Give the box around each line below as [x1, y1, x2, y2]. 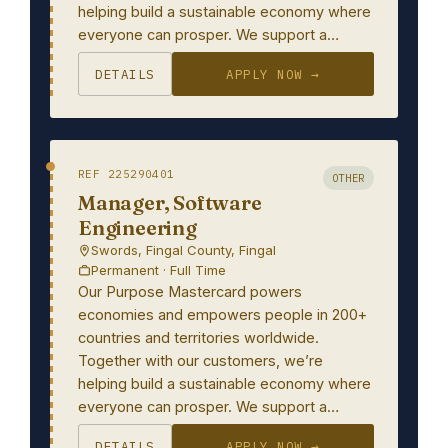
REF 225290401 [78, 167, 175, 181]
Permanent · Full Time [91, 262, 226, 278]
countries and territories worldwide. [78, 329, 319, 346]
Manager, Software [78, 190, 262, 215]
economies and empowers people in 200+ [78, 306, 367, 323]
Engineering [78, 215, 197, 240]
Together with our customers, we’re [78, 352, 323, 369]
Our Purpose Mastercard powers [78, 283, 302, 300]
